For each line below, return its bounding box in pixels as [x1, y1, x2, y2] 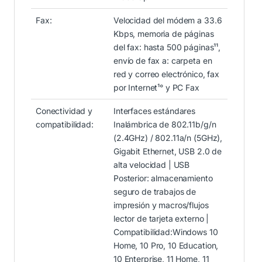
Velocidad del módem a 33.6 [113, 15, 222, 25]
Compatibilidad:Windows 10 [113, 226, 218, 237]
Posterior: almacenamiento [113, 173, 213, 183]
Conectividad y [36, 105, 93, 116]
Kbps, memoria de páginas [113, 28, 214, 39]
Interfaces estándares [113, 105, 196, 116]
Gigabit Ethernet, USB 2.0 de [113, 146, 222, 156]
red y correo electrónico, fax [113, 68, 219, 79]
